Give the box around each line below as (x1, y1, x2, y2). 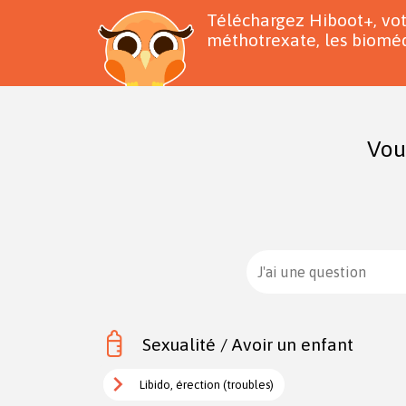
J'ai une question (257, 263, 366, 280)
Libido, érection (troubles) (140, 377, 274, 391)
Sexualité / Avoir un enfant (142, 333, 354, 354)
